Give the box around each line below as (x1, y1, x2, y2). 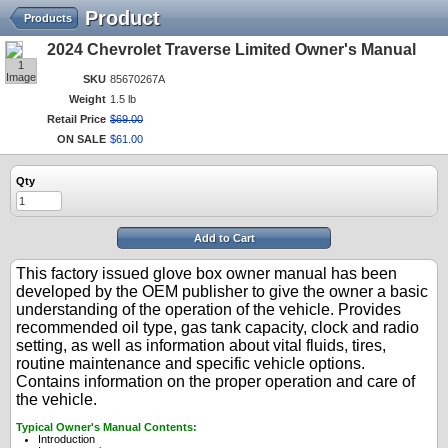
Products (24, 12, 72, 24)
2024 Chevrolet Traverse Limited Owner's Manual (47, 41, 416, 58)
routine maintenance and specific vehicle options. (16, 355, 365, 372)
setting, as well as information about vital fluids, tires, (16, 337, 386, 354)
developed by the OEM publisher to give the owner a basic (16, 283, 428, 300)
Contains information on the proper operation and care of (16, 373, 415, 390)
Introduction (38, 433, 95, 445)
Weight (69, 93, 106, 105)
